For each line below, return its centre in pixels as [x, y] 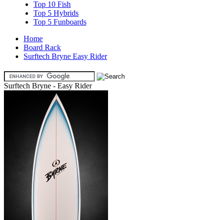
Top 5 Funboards [60, 22]
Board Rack [42, 47]
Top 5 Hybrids [56, 13]
